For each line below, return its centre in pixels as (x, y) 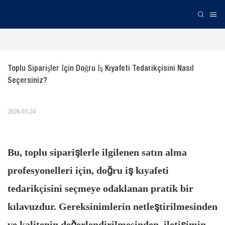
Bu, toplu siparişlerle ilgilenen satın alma (97, 152)
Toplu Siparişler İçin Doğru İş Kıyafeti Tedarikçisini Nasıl (101, 69)
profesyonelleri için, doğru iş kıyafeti (88, 171)
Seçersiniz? (27, 81)
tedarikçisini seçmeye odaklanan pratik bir (100, 189)
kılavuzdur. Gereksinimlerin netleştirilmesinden (113, 207)
